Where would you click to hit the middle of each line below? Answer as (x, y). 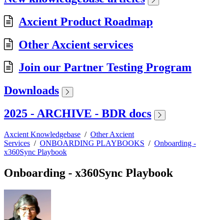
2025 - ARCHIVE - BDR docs (78, 114)
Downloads (31, 91)
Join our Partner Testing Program (105, 68)
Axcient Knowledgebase (42, 135)
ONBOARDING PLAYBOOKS (92, 143)
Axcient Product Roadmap (86, 21)
